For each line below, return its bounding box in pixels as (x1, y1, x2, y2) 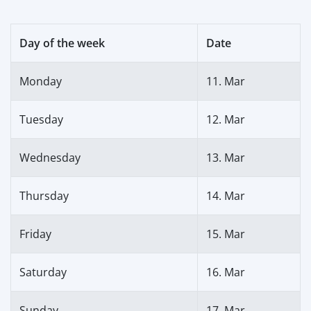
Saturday (19, 264, 67, 280)
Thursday (19, 187, 69, 203)
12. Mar (206, 111, 245, 127)
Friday (19, 226, 51, 242)
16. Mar (206, 264, 245, 280)
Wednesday (19, 149, 81, 165)
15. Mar (206, 226, 245, 242)
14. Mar (206, 187, 245, 203)
